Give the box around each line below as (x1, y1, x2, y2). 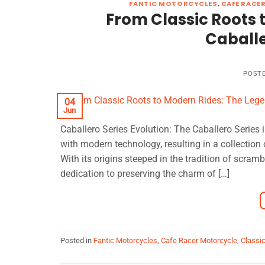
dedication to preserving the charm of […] (60, 167, 230, 179)
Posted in (60, 236, 93, 245)
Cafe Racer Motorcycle (161, 236, 237, 245)
